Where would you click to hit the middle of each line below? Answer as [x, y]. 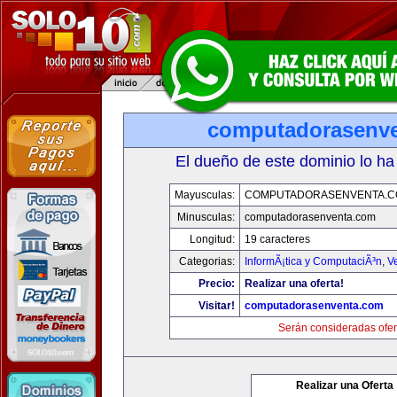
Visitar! [217, 306]
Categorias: [207, 261]
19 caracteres [277, 239]
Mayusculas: [205, 195]
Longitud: [212, 239]
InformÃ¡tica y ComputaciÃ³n [313, 261]
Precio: [217, 284]
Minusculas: [206, 217]
